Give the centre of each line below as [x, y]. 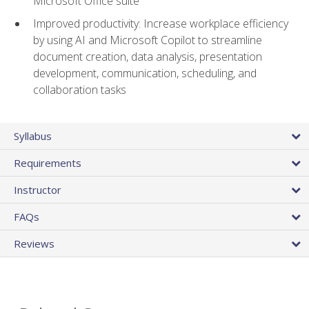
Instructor [38, 190]
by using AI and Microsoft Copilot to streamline [148, 40]
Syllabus [33, 136]
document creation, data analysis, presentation [148, 56]
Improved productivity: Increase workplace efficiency [161, 23]
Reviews [34, 244]
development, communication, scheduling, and [145, 73]
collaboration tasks [80, 89]
